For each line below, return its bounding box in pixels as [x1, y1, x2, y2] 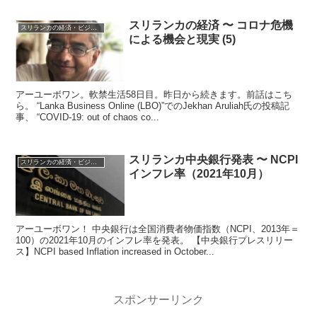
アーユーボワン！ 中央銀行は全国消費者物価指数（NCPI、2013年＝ [16, 224, 93, 235]
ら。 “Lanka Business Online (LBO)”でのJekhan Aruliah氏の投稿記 [16, 100, 38, 112]
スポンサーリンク [113, 294, 204, 306]
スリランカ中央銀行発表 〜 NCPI [129, 154, 299, 166]
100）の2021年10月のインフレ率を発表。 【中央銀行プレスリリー [16, 235, 192, 246]
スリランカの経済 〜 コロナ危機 [129, 18, 294, 31]
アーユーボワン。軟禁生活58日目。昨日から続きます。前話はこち [16, 89, 293, 100]
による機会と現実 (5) [129, 33, 236, 45]
